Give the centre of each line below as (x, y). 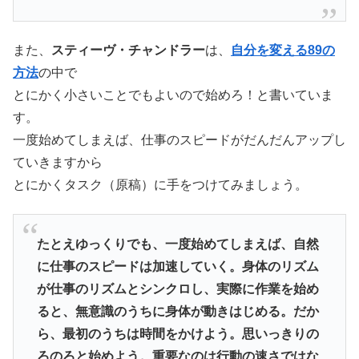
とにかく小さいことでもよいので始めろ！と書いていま (173, 95)
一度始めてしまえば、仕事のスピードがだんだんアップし (179, 139)
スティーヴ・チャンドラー (128, 50)
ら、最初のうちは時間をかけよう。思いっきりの (177, 333)
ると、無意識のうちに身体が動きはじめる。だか (177, 311)
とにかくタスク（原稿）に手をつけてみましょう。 (160, 184)
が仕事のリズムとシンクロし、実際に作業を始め (177, 288)
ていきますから (58, 162)
